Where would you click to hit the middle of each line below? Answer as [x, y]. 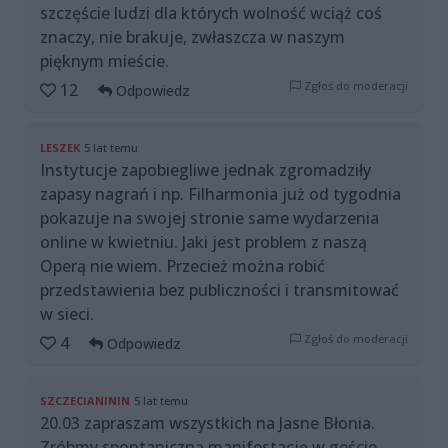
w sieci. [67, 313]
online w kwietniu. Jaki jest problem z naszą [203, 241]
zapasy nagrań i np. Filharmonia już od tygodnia [220, 193]
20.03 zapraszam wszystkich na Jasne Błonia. [207, 422]
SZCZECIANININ [85, 400]
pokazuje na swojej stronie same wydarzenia [209, 217]
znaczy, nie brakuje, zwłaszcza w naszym [192, 36]
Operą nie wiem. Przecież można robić [182, 265]
